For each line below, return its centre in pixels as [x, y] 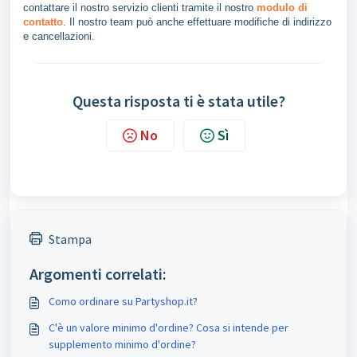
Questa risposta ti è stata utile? [178, 101]
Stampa [70, 239]
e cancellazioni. [59, 36]
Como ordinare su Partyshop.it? [123, 301]
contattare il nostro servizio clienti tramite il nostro [140, 8]
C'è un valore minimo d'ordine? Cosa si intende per [169, 328]
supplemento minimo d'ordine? [122, 344]
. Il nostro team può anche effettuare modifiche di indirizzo [197, 22]
